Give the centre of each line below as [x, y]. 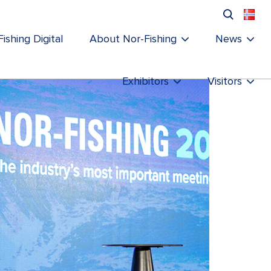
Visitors [225, 82]
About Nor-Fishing [133, 39]
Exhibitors [145, 82]
